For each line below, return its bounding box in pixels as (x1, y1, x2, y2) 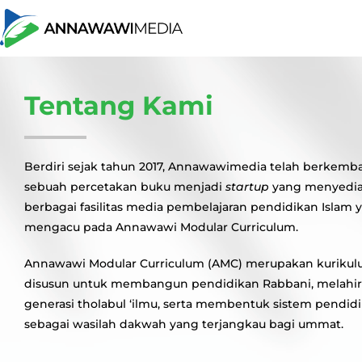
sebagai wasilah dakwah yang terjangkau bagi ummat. (24, 317, 343, 331)
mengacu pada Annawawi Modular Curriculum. (24, 220, 298, 234)
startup (225, 179, 269, 194)
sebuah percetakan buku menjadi (24, 179, 225, 194)
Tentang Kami (24, 90, 213, 121)
